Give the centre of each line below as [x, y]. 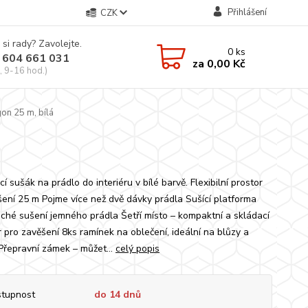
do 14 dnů [117, 295]
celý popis [137, 249]
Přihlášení [247, 12]
